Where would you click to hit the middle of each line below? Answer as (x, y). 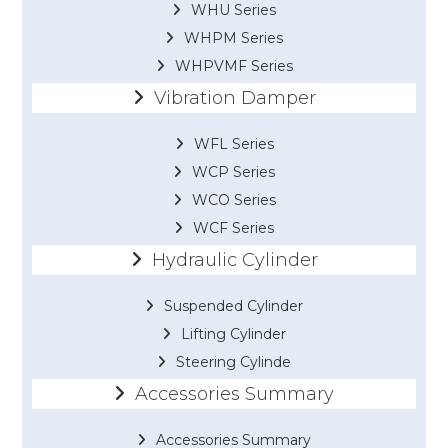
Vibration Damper (234, 98)
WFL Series (233, 144)
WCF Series (233, 228)
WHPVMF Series (233, 66)
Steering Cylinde (233, 362)
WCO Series (233, 200)
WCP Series (233, 172)
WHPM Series (233, 38)
